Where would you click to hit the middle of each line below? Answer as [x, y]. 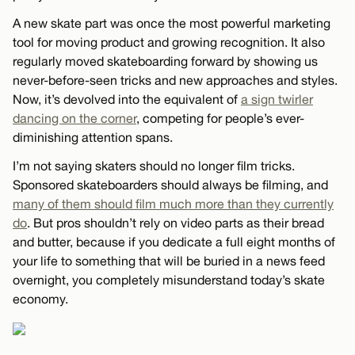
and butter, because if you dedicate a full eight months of [174, 241]
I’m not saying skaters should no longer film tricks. [154, 165]
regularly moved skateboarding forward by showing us [165, 61]
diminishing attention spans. [93, 137]
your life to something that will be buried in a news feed [169, 260]
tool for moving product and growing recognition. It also [169, 42]
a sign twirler [277, 99]
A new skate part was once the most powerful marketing [172, 23]
